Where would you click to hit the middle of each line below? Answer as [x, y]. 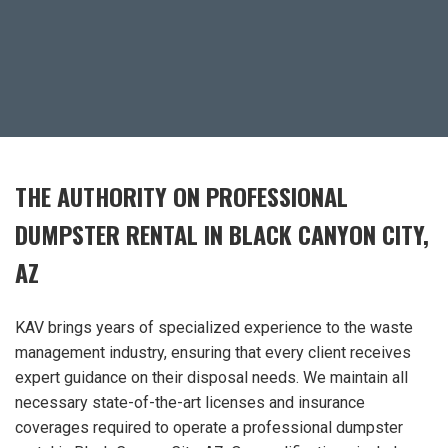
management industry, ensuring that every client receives [213, 352]
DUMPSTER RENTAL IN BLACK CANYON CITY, [222, 233]
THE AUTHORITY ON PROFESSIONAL [181, 195]
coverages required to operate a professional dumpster [209, 427]
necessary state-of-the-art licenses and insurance [190, 402]
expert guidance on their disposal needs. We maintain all [211, 377]
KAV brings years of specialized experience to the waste [214, 327]
